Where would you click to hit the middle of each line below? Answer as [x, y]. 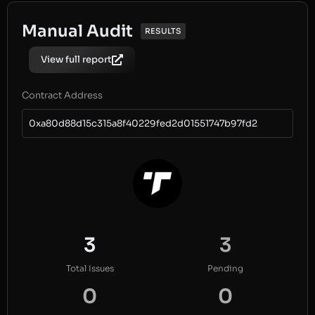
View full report [76, 60]
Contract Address [62, 96]
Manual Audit [77, 32]
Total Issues [90, 269]
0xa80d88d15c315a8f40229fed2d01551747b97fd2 [143, 124]
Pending [225, 269]
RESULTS [163, 31]
